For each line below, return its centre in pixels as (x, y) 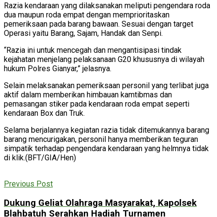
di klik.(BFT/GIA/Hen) (40, 158)
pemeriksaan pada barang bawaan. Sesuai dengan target (99, 24)
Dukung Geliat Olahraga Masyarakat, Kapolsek (100, 203)
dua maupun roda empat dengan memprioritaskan (87, 15)
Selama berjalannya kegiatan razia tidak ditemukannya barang (107, 130)
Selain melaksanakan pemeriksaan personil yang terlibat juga (106, 86)
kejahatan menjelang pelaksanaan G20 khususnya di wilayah (104, 60)
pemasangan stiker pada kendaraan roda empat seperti (97, 104)
